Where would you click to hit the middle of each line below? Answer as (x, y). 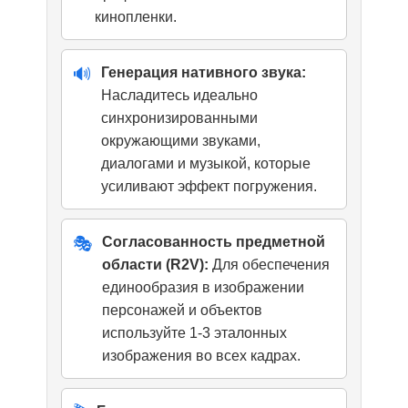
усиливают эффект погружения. (209, 187)
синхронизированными (180, 118)
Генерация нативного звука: (204, 73)
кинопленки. (136, 17)
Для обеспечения (270, 265)
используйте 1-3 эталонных (195, 333)
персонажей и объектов (183, 311)
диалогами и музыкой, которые (206, 164)
